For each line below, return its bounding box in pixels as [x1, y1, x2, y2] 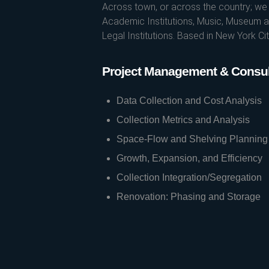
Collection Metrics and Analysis [116, 115, 250, 125]
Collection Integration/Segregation [116, 172, 262, 183]
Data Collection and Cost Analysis [116, 95, 262, 106]
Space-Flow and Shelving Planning [116, 134, 268, 144]
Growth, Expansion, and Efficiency [116, 153, 262, 163]
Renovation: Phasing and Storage [116, 192, 261, 202]
